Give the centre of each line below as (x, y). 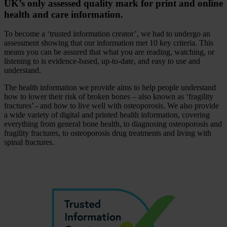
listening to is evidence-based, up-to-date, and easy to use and (102, 61)
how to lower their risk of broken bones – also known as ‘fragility (109, 97)
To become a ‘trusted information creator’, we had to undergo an (107, 34)
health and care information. (64, 14)
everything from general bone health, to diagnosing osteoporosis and (113, 124)
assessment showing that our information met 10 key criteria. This (109, 43)
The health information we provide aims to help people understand (110, 88)
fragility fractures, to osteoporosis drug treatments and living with (108, 133)
